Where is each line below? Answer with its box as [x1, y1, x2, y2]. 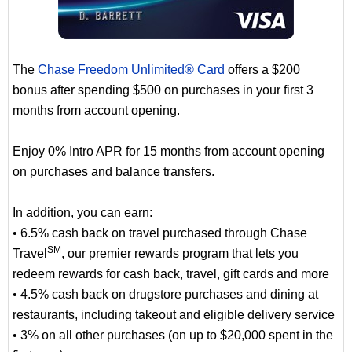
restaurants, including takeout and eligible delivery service [13, 307, 335, 321]
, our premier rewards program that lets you [61, 246, 299, 260]
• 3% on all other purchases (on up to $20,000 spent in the [13, 328, 333, 342]
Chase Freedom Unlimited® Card [38, 62, 225, 76]
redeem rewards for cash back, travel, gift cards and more [13, 266, 329, 280]
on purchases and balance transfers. [13, 164, 214, 178]
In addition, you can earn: [13, 205, 152, 219]
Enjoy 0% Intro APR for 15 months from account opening [13, 144, 324, 158]
